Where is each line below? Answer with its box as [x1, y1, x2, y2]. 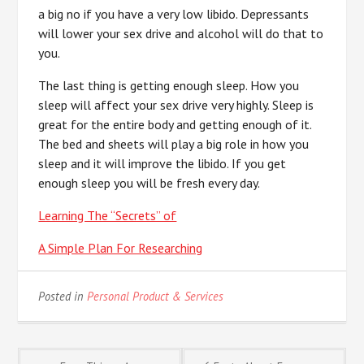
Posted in [38, 288, 88, 304]
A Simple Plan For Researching [38, 240, 203, 256]
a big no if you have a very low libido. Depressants [38, 6, 310, 22]
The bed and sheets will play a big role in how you [38, 136, 310, 152]
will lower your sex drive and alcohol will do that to [38, 25, 324, 41]
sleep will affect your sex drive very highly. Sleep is [38, 97, 314, 113]
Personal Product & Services [87, 288, 224, 304]
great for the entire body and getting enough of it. [38, 116, 312, 132]
